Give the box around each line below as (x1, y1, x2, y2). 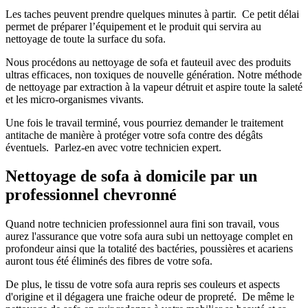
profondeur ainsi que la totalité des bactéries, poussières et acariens (5, 243, 293, 255)
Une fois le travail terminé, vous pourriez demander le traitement (5, 116, 283, 129)
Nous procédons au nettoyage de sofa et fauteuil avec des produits (5, 56, 291, 68)
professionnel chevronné (5, 186, 177, 204)
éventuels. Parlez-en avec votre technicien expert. (5, 141, 221, 153)
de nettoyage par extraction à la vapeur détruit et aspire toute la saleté (5, 80, 302, 93)
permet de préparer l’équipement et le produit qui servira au (5, 20, 261, 32)
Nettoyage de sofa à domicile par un (5, 167, 257, 186)
